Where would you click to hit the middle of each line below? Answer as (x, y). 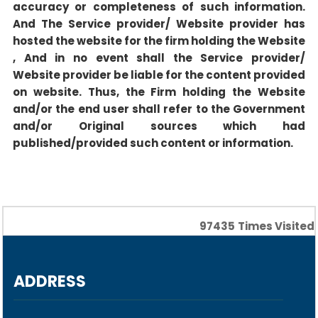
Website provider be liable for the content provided (159, 75)
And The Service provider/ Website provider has (159, 24)
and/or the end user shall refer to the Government (159, 109)
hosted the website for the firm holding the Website (159, 41)
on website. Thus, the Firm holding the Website (159, 92)
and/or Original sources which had (159, 126)
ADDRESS (50, 281)
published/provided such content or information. (153, 143)
